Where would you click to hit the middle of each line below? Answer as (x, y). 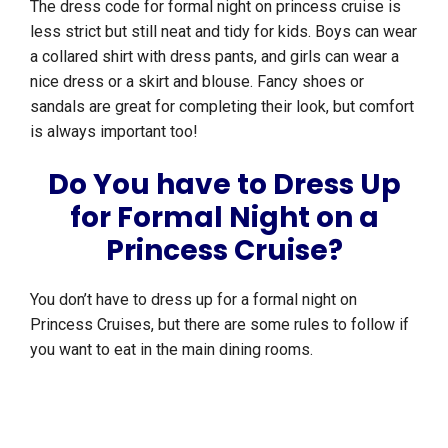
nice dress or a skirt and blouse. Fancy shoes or (197, 81)
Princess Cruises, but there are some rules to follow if (219, 324)
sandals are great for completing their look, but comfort (222, 106)
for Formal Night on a (224, 217)
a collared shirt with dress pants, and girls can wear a (214, 56)
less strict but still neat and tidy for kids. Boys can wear (223, 31)
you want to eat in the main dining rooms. (175, 349)
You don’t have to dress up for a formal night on (193, 299)
